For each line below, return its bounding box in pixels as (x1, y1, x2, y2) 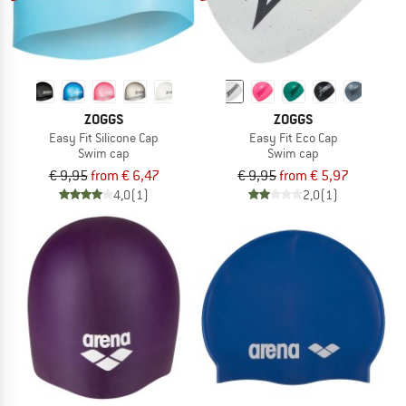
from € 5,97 (279, 166, 349, 185)
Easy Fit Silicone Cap (49, 130, 159, 147)
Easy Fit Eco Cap (248, 130, 338, 147)
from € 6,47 (90, 166, 159, 185)
